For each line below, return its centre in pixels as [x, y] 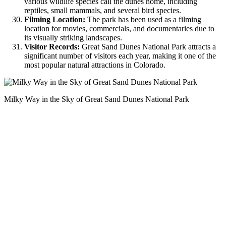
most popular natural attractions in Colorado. [95, 65]
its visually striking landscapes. [73, 37]
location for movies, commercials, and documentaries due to [119, 28]
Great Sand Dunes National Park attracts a [148, 46]
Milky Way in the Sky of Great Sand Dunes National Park [97, 99]
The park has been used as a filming [143, 19]
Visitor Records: [52, 46]
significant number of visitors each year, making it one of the [120, 55]
